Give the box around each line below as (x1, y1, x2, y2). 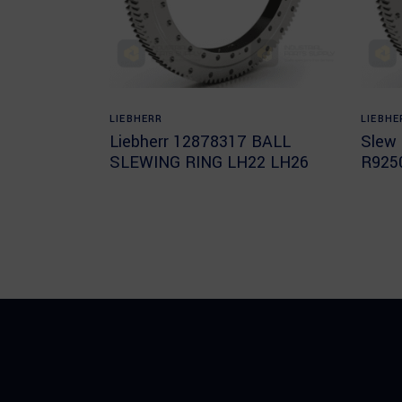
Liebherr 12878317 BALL (109, 130, 291, 153)
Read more (194, 100, 261, 120)
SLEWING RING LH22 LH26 (109, 151, 309, 174)
